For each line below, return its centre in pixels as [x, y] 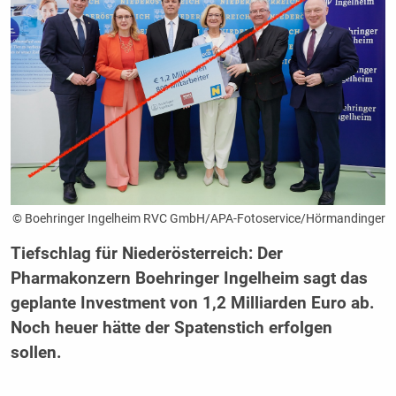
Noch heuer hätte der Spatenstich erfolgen [171, 328]
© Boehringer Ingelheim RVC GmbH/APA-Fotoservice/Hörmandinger [199, 219]
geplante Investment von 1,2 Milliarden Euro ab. [192, 304]
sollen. [36, 353]
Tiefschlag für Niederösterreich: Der [146, 254]
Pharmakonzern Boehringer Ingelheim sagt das [189, 279]
